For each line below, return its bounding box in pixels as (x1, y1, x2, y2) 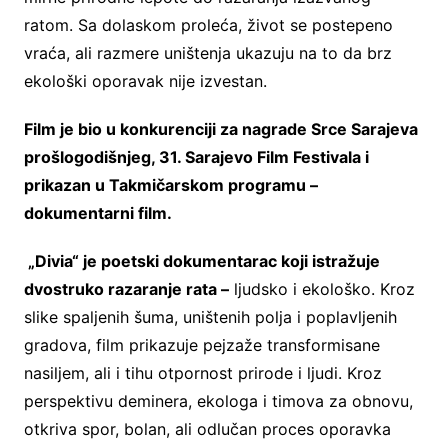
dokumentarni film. (23, 203, 172, 224)
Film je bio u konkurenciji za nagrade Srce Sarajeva (23, 119, 418, 140)
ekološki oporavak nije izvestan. (23, 71, 267, 92)
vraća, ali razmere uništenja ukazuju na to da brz (23, 43, 392, 64)
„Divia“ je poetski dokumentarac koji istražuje (27, 251, 380, 272)
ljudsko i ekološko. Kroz (228, 279, 415, 300)
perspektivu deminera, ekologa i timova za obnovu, (23, 391, 413, 412)
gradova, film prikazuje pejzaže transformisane (23, 335, 380, 356)
